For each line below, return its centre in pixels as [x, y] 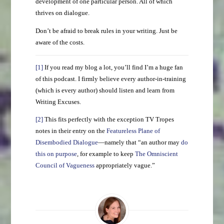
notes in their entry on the [71, 131]
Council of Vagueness [65, 166]
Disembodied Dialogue [66, 143]
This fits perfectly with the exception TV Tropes [108, 120]
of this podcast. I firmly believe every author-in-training [110, 79]
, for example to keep [106, 154]
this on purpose [56, 154]
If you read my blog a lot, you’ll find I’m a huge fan [113, 67]
